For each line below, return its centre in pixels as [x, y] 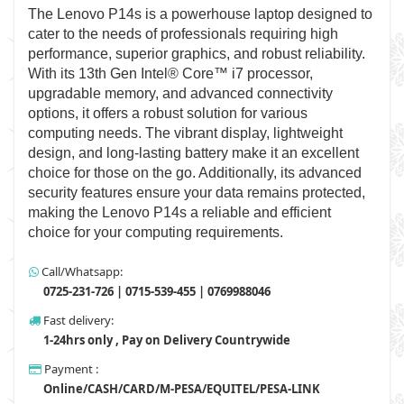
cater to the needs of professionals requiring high [183, 34]
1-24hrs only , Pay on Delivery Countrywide [165, 340]
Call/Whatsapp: [81, 271]
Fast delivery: [77, 320]
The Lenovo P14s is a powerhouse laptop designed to [200, 14]
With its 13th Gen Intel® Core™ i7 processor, [170, 73]
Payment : [70, 369]
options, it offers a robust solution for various [168, 113]
